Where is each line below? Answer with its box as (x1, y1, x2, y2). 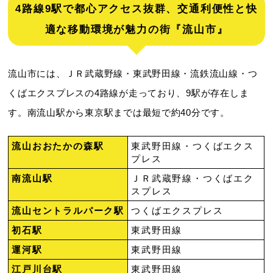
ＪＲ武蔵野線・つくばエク (131, 173, 254, 184)
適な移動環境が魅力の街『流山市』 (44, 24, 229, 35)
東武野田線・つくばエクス (131, 141, 254, 152)
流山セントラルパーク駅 (12, 205, 125, 216)
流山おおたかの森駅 (12, 141, 104, 152)
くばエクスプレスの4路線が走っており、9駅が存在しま (8, 88, 249, 99)
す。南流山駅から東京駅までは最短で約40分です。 (8, 108, 230, 118)
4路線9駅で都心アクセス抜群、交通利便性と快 (15, 3, 258, 15)
